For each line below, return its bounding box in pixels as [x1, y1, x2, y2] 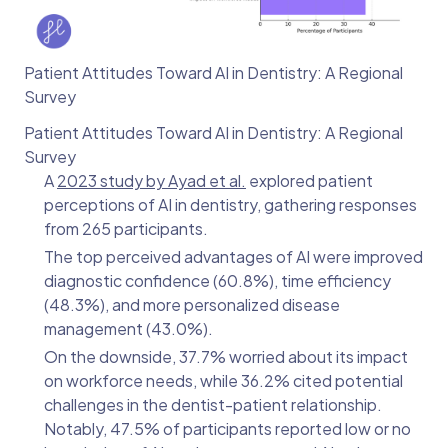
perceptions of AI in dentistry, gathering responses [44, 194, 417, 216]
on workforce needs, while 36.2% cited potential [44, 370, 403, 392]
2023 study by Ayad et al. [57, 170, 246, 192]
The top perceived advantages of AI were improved [44, 246, 423, 268]
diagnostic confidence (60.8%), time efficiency [44, 270, 391, 292]
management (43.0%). [44, 318, 216, 340]
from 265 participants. [44, 218, 211, 240]
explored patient [246, 170, 373, 192]
